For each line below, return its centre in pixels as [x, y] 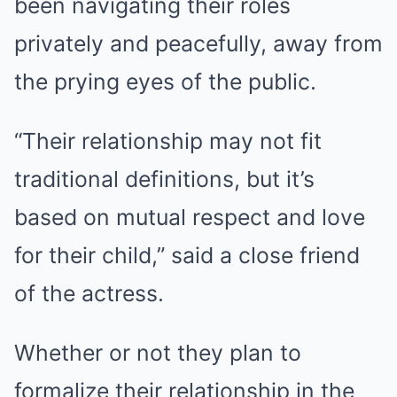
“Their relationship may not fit [168, 140]
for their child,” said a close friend [187, 255]
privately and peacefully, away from [198, 43]
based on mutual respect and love [190, 217]
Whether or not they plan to [158, 352]
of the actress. [89, 293]
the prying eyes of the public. [165, 81]
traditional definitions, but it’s [164, 179]
